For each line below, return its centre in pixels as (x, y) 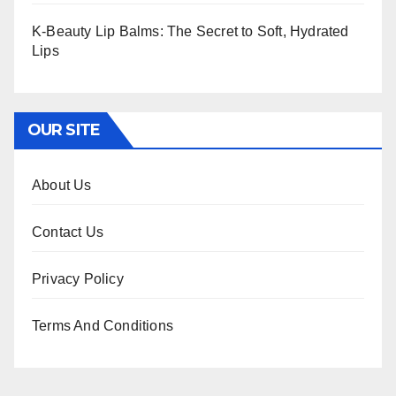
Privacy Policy (78, 279)
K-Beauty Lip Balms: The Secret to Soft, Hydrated (190, 32)
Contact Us (68, 232)
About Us (62, 186)
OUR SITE (64, 130)
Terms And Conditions (103, 326)
